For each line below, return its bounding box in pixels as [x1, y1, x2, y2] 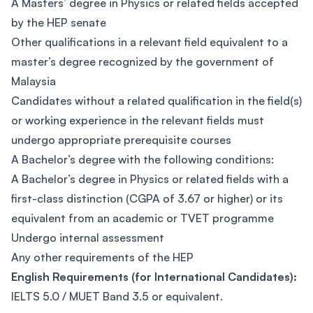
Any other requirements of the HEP [11, 250, 194, 264]
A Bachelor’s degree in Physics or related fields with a [11, 172, 289, 186]
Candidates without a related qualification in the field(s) [11, 94, 302, 108]
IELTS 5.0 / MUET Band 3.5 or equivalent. [11, 289, 223, 303]
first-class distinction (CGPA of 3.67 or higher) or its [11, 191, 283, 205]
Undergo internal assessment [11, 231, 164, 245]
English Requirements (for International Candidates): [11, 270, 297, 284]
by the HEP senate [11, 15, 106, 29]
